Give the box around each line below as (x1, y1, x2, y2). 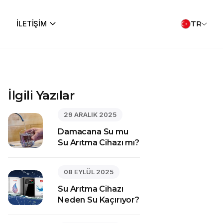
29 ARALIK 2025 (64, 111, 116, 118)
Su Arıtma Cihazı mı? (58, 138, 139, 147)
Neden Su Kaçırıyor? (58, 195, 139, 205)
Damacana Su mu (58, 127, 128, 136)
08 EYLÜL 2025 (64, 168, 113, 176)
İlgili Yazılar (8, 88, 75, 103)
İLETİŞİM (16, 19, 47, 28)
